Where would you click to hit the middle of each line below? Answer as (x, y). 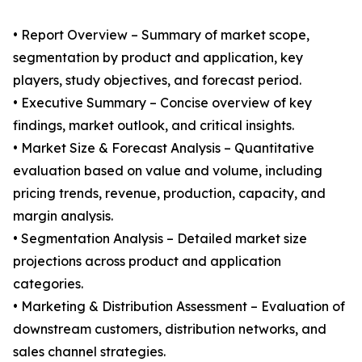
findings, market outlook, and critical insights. (154, 126)
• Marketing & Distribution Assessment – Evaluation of (179, 307)
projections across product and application (147, 261)
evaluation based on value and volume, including (168, 171)
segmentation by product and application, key (158, 58)
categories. (48, 284)
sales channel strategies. (89, 352)
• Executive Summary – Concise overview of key (162, 103)
